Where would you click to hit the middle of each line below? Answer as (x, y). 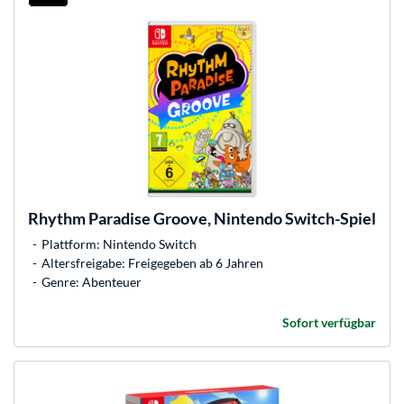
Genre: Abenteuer (92, 281)
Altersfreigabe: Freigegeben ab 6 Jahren (152, 262)
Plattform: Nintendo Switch (119, 243)
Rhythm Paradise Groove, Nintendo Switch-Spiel (202, 218)
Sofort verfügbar (329, 322)
